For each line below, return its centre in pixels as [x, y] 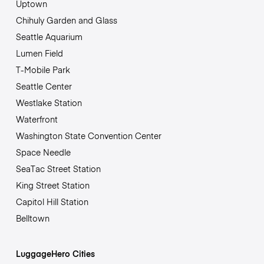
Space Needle [43, 152]
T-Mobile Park [43, 69]
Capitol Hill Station [52, 201]
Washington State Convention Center [88, 135]
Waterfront [37, 119]
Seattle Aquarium [49, 36]
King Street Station [52, 185]
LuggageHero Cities [55, 253]
